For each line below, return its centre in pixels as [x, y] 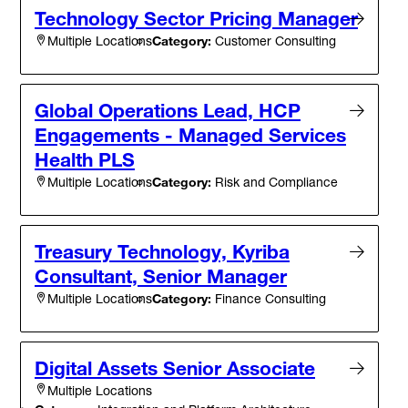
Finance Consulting [269, 298]
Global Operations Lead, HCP [168, 110]
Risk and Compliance [275, 181]
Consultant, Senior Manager [161, 275]
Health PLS [85, 159]
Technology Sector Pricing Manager [196, 18]
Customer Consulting [274, 40]
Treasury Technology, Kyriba [162, 251]
